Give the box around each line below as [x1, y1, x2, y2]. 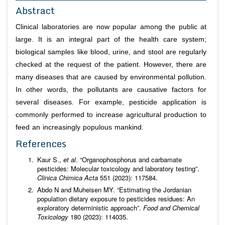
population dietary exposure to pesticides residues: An [37, 193, 195, 203]
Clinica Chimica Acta [37, 172, 100, 182]
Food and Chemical [143, 202, 199, 212]
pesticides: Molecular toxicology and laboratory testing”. [37, 163, 199, 173]
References [16, 135, 66, 151]
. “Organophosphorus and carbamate [76, 154, 182, 164]
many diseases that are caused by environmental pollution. [16, 73, 206, 81]
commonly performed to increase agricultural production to [16, 110, 206, 119]
